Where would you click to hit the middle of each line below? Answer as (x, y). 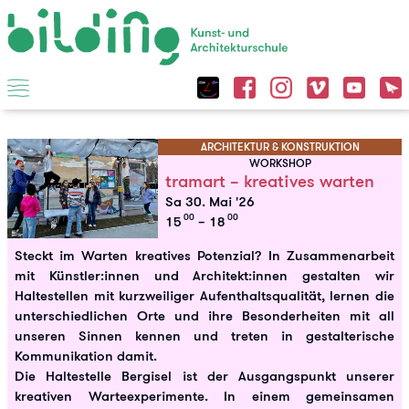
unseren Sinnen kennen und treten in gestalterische (204, 336)
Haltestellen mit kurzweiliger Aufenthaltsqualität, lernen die (204, 296)
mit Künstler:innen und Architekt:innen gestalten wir (204, 276)
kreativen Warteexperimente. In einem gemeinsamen (204, 396)
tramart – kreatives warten (270, 181)
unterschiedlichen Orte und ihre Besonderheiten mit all (204, 316)
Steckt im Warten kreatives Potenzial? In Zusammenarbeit (204, 256)
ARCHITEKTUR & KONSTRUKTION (280, 147)
